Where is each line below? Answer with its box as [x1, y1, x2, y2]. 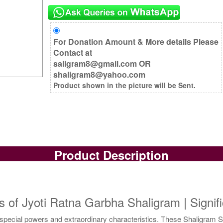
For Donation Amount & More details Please [53, 35, 219, 47]
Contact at [53, 46, 93, 58]
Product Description [54, 146, 169, 164]
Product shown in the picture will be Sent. [53, 80, 196, 90]
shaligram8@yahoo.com [53, 68, 146, 80]
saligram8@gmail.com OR [53, 57, 151, 69]
